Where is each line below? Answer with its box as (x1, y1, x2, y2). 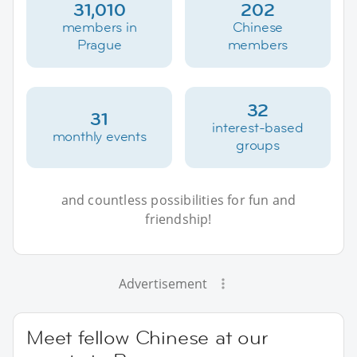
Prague (76, 35, 122, 53)
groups (235, 135, 280, 154)
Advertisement (118, 274, 207, 292)
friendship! (145, 210, 212, 228)
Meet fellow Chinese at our (26, 324, 269, 350)
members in (61, 18, 137, 36)
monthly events (52, 127, 147, 145)
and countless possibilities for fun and (61, 190, 296, 209)
